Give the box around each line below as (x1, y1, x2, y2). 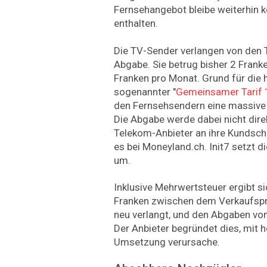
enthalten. (114, 17, 158, 30)
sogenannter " (114, 85, 176, 98)
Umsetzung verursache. (114, 235, 220, 248)
